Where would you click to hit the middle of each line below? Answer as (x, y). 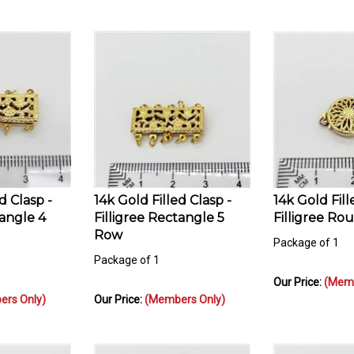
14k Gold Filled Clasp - (163, 193)
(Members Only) (185, 292)
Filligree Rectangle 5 (159, 210)
